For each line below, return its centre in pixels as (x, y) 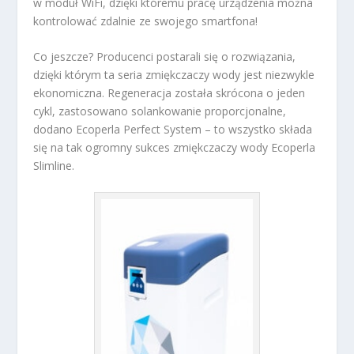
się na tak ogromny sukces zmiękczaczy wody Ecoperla (175, 147)
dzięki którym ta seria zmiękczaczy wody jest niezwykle (174, 74)
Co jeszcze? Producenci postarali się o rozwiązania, (165, 56)
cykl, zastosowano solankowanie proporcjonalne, (160, 111)
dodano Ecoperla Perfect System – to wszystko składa (173, 129)
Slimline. (54, 165)
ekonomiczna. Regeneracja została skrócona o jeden (169, 92)
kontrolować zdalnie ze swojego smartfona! (146, 21)
